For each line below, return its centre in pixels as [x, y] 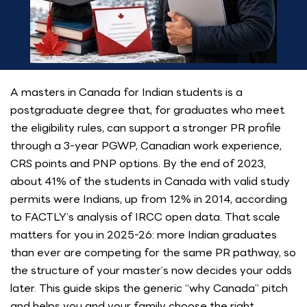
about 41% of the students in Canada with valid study [150, 181]
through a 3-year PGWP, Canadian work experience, [146, 146]
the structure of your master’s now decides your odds [151, 270]
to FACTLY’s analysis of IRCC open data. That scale [145, 217]
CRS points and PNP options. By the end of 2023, [138, 163]
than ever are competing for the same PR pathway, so [153, 253]
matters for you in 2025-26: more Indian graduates [144, 235]
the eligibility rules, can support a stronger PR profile [146, 128]
